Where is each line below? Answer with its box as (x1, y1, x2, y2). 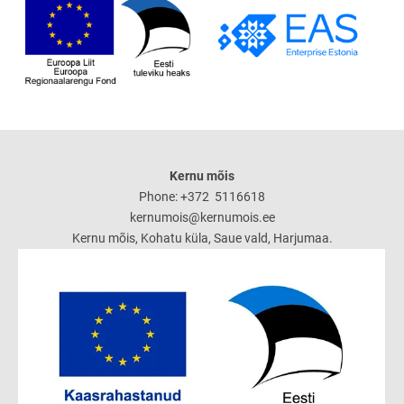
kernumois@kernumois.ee (129, 209, 275, 225)
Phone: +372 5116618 (139, 188, 265, 204)
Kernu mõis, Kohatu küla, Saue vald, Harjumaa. (71, 230, 333, 245)
